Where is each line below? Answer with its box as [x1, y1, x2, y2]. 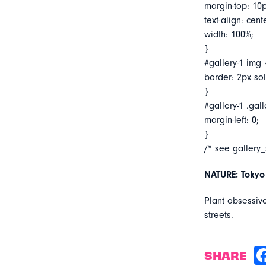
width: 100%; [204, 29, 254, 40]
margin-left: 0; [204, 115, 259, 125]
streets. [204, 210, 233, 220]
